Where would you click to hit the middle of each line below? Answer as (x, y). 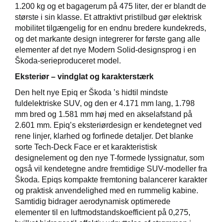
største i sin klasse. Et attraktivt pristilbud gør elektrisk (108, 17)
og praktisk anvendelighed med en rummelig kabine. (107, 190)
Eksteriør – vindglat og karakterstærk (84, 76)
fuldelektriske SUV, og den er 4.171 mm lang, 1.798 (105, 103)
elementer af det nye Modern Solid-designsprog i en (106, 50)
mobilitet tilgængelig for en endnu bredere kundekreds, (111, 28)
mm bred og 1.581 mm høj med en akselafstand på (104, 114)
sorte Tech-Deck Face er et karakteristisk (86, 147)
